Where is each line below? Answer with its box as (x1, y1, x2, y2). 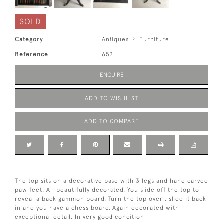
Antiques (102, 36, 129, 43)
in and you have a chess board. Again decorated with (15, 204, 179, 212)
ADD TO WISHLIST (85, 95, 138, 102)
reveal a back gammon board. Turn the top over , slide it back (15, 195, 206, 203)
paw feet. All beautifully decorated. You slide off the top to (15, 186, 199, 194)
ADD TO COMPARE (84, 118, 139, 125)
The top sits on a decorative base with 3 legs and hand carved (15, 177, 208, 185)
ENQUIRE (99, 71, 124, 79)
